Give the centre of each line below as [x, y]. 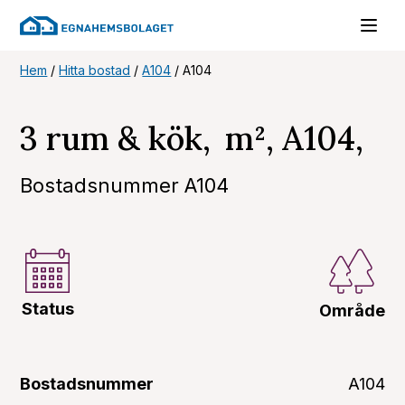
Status [47, 309]
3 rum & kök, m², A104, [192, 138]
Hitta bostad [95, 70]
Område [352, 311]
